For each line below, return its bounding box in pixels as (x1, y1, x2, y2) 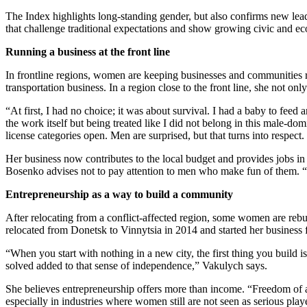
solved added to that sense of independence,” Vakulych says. (5, 259, 267, 271)
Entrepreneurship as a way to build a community (5, 188, 233, 200)
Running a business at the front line (5, 45, 170, 58)
